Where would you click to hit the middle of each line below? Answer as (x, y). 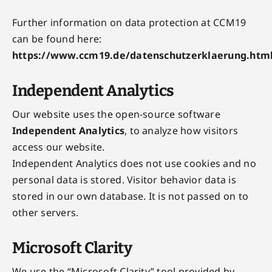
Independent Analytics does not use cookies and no (134, 163)
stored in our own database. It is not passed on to (130, 196)
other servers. (45, 212)
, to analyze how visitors (182, 131)
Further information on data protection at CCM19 (129, 22)
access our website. (58, 147)
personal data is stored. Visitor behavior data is (124, 180)
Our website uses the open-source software (116, 114)
